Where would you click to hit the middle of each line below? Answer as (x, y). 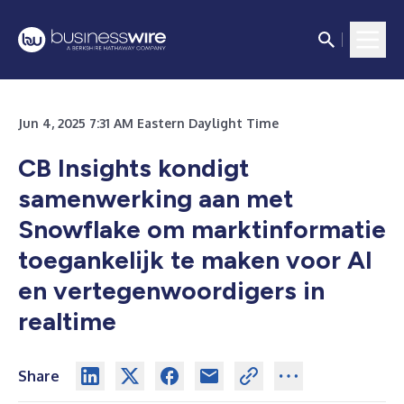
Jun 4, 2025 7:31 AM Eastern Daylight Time (148, 123)
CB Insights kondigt (133, 168)
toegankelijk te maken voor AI (195, 260)
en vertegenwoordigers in (171, 290)
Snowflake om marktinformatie (202, 229)
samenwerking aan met (156, 198)
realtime (67, 321)
